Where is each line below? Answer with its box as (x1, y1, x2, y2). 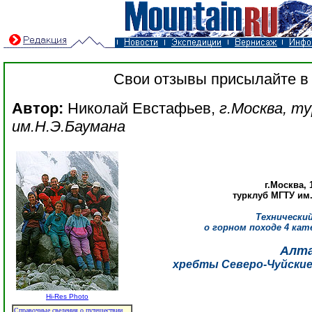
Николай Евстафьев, (63, 100, 215, 117)
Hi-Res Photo (46, 292, 88, 300)
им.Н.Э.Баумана (12, 118, 125, 135)
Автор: (12, 100, 63, 117)
